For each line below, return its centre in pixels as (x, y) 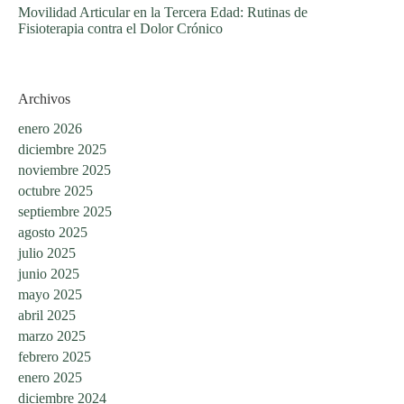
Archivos (44, 98)
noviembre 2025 (64, 170)
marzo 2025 (52, 335)
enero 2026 (50, 128)
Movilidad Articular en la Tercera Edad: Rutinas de (163, 12)
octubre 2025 (55, 190)
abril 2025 (47, 315)
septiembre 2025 (65, 211)
